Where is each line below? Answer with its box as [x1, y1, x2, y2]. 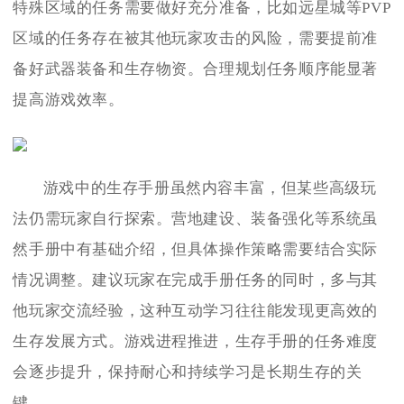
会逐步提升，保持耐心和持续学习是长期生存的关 [13, 363, 363, 381]
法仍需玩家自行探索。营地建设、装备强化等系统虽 [13, 209, 379, 227]
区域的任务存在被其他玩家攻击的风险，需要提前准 [13, 29, 379, 47]
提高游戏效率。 [13, 90, 124, 108]
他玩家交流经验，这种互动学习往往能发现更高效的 [13, 301, 379, 319]
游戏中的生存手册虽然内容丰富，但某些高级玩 [42, 179, 377, 197]
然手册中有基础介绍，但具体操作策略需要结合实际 [13, 240, 379, 258]
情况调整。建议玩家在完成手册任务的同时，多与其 [13, 271, 379, 289]
